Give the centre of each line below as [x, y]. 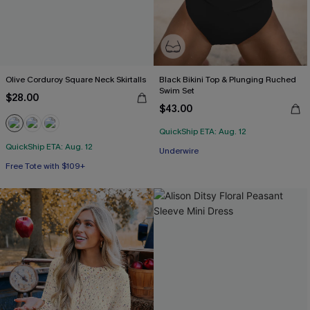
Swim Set [177, 91]
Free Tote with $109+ [45, 166]
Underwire [179, 151]
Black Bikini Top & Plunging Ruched [228, 80]
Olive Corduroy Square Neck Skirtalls [76, 80]
